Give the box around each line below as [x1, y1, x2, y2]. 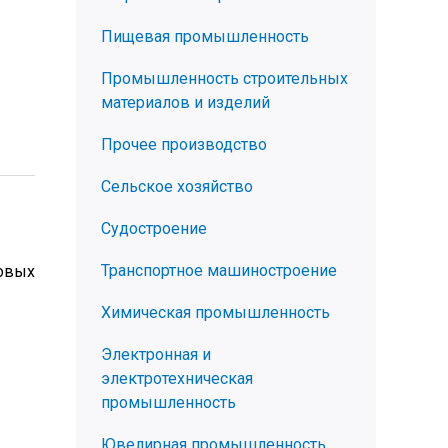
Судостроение [101, 219, 207, 238]
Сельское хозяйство [101, 177, 253, 196]
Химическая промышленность [101, 303, 330, 322]
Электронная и [101, 345, 211, 364]
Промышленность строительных [101, 69, 348, 88]
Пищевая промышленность [101, 27, 309, 46]
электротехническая [101, 369, 253, 388]
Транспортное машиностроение [101, 261, 337, 280]
